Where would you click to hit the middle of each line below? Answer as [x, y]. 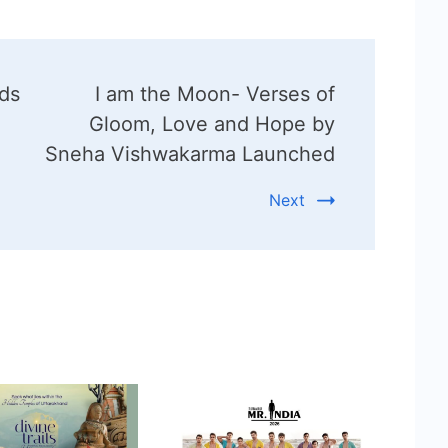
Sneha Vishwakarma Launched [189, 153]
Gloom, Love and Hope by [211, 123]
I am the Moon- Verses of [214, 93]
